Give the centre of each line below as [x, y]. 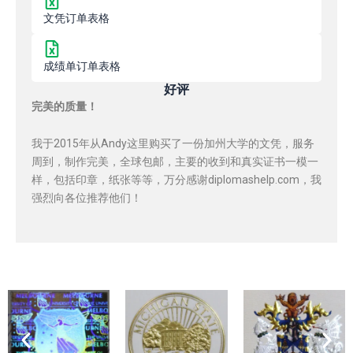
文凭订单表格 [76, 18]
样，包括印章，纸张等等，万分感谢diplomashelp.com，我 [176, 180]
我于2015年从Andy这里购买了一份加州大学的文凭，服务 [173, 144]
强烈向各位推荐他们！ [87, 198]
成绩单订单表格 [82, 66]
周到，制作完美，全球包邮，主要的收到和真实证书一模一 [175, 162]
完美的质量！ [65, 106]
